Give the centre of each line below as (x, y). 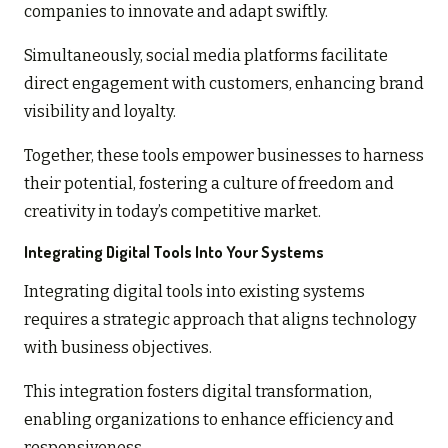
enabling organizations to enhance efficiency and (209, 419)
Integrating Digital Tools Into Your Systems (174, 251)
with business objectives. (118, 347)
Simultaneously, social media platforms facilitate (206, 55)
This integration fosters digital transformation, (198, 391)
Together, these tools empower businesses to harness (224, 155)
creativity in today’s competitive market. (172, 211)
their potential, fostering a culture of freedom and (209, 183)
